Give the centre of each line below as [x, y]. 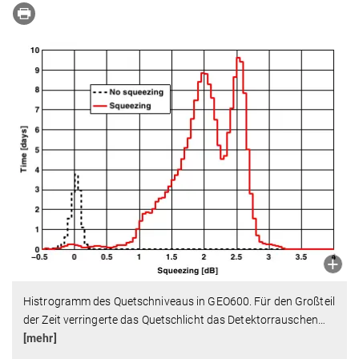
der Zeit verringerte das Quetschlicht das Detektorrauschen [171, 320]
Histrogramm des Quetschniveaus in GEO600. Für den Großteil [179, 302]
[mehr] [40, 339]
